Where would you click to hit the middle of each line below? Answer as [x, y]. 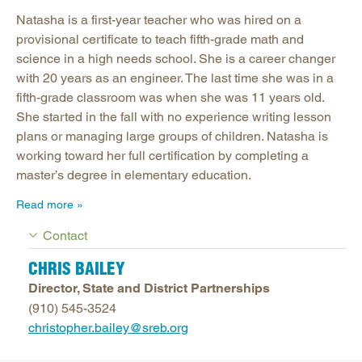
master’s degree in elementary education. [134, 175]
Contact [65, 235]
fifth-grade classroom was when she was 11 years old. [170, 97]
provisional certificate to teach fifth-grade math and [160, 39]
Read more [45, 204]
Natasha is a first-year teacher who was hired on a [159, 19]
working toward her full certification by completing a [162, 155]
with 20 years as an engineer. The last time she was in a [175, 78]
